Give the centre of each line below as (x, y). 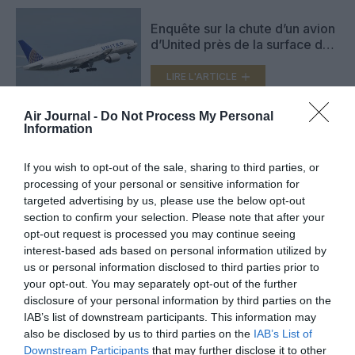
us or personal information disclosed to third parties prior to (172, 267)
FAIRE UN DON (177, 336)
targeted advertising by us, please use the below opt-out (164, 200)
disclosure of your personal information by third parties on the (177, 300)
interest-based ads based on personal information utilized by (175, 250)
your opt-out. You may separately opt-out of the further (160, 283)
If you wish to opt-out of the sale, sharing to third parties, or (172, 167)
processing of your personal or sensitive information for (162, 183)
